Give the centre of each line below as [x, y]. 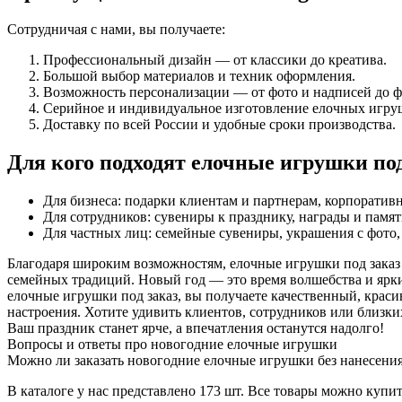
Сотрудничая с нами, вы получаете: [116, 29]
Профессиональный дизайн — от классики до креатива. [215, 59]
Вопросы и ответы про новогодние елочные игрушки [172, 344]
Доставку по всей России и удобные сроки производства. [219, 124]
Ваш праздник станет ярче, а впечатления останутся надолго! [196, 328]
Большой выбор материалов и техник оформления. [199, 75]
